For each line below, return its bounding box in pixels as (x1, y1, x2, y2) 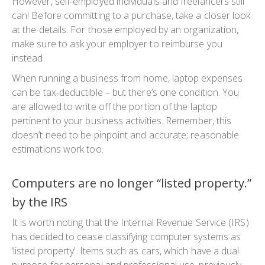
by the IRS (12, 193, 67, 210)
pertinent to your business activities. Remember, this (12, 114, 232, 127)
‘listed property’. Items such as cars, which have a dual (12, 244, 240, 257)
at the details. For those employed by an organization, (12, 22, 239, 36)
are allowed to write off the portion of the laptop (12, 99, 217, 113)
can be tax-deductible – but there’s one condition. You (12, 85, 240, 99)
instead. (12, 51, 45, 64)
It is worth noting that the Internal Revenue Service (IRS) (12, 215, 249, 229)
